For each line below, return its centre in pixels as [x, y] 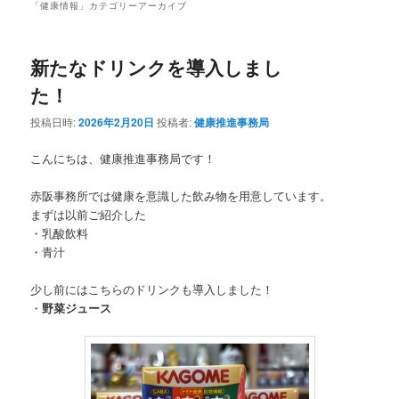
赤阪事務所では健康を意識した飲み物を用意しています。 [181, 196]
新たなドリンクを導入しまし [157, 66]
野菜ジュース [77, 308]
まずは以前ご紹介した [89, 215]
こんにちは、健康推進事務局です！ [123, 158]
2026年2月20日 [117, 122]
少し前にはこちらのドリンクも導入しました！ [152, 289]
